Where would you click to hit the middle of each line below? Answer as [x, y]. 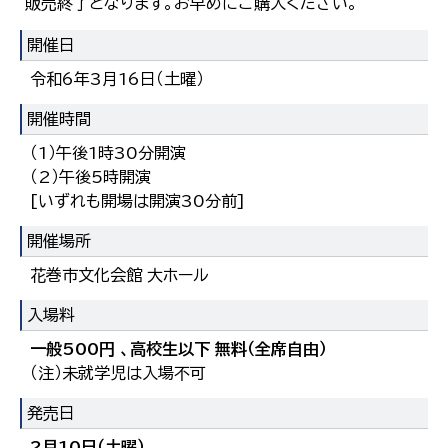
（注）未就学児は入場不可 [118, 373]
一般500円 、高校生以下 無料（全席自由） [178, 349]
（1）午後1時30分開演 [108, 153]
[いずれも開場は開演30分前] [137, 201]
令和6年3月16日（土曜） [117, 79]
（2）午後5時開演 [90, 177]
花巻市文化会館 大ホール [119, 275]
